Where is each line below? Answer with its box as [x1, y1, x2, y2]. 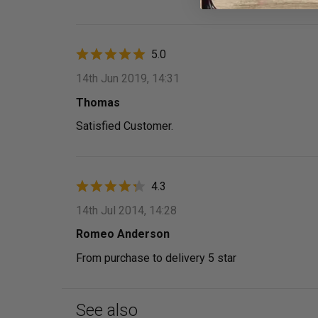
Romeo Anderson [76, 227, 170, 241]
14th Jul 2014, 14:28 [76, 203, 177, 217]
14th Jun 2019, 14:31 [76, 72, 180, 86]
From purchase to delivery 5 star [76, 251, 236, 265]
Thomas [76, 95, 120, 109]
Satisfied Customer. [76, 119, 173, 133]
